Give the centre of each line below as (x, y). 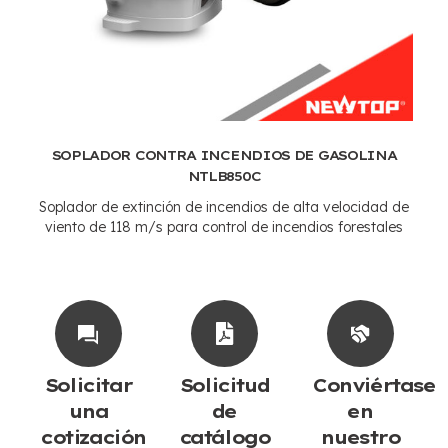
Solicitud (224, 385)
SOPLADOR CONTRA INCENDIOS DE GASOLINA (224, 154)
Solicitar (88, 385)
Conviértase (373, 385)
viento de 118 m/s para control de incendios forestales (224, 226)
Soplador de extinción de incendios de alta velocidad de (224, 206)
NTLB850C (224, 175)
